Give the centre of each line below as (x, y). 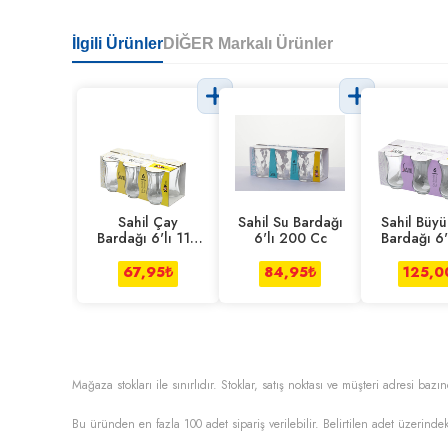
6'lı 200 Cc (290, 238)
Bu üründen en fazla (128, 424)
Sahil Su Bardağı (290, 222)
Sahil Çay (148, 222)
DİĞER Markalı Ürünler (248, 43)
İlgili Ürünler (117, 43)
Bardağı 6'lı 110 (148, 238)
